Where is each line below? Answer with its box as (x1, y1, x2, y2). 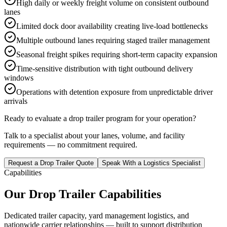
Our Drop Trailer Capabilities (4, 187, 161, 201)
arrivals (4, 97, 27, 106)
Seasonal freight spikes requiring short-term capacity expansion (16, 50, 217, 59)
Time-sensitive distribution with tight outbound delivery (16, 64, 193, 73)
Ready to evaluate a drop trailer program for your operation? (4, 114, 196, 123)
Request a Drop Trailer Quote (8, 159, 94, 167)
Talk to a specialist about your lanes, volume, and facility (4, 131, 185, 140)
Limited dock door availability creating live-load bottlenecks (16, 22, 208, 31)
